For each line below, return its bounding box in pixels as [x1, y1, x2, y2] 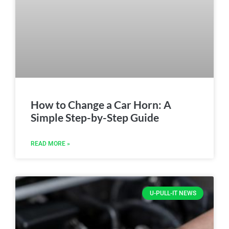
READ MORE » [31, 140, 70, 147]
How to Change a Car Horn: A [31, 98, 171, 111]
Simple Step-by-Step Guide [31, 110, 159, 124]
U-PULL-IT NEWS [149, 189, 196, 197]
